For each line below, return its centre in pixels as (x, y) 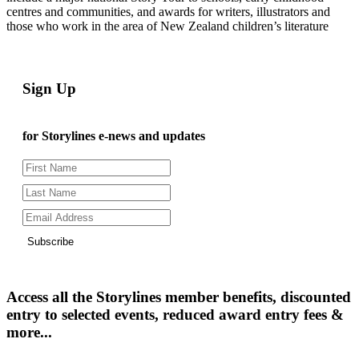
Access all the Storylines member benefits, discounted (179, 296)
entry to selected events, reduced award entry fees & (175, 314)
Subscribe (50, 241)
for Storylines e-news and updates (114, 135)
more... (29, 332)
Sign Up (49, 89)
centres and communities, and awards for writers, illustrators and (168, 11)
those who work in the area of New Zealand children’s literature (167, 26)
